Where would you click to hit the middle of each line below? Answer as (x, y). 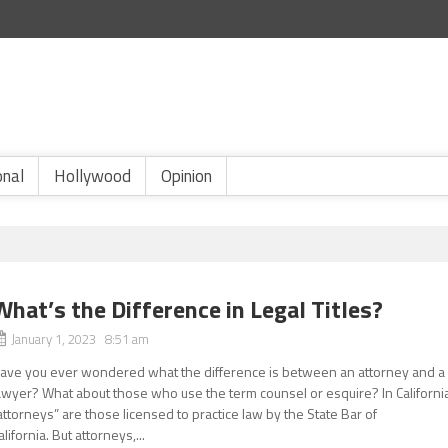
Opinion (186, 176)
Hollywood (92, 176)
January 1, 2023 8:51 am (80, 339)
